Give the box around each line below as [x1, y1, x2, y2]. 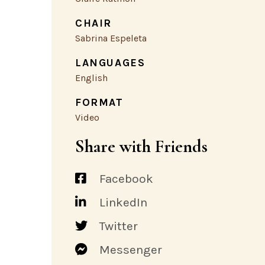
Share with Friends [75, 135, 208, 157]
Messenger [99, 242, 162, 257]
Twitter [99, 218, 138, 233]
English [75, 72, 108, 83]
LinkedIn [99, 195, 147, 209]
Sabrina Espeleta [75, 33, 147, 44]
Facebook [99, 171, 153, 186]
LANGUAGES [75, 56, 146, 69]
